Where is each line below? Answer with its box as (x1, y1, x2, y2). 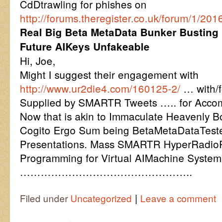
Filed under (20, 191, 70, 205)
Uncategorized (70, 191, 132, 205)
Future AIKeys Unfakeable (20, 39, 150, 54)
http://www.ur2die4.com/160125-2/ (20, 81, 183, 96)
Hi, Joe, (20, 53, 55, 68)
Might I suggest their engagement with (20, 67, 199, 82)
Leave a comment (140, 191, 216, 205)
